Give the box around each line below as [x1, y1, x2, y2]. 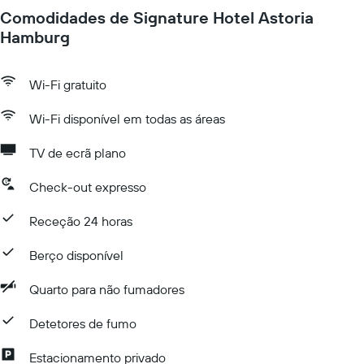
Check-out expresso [29, 179, 146, 195]
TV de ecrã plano [29, 145, 126, 161]
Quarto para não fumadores [29, 281, 184, 297]
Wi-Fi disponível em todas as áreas [29, 110, 225, 127]
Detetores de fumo [29, 315, 136, 331]
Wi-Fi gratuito [29, 76, 106, 93]
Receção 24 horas [29, 213, 132, 229]
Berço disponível [29, 247, 123, 263]
